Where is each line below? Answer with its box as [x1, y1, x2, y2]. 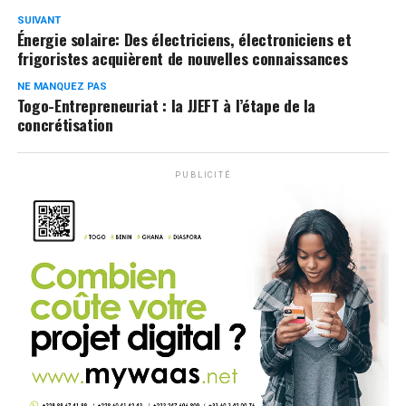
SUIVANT [16, 14, 61, 26]
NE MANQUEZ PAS [16, 80, 107, 92]
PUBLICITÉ [175, 169, 231, 179]
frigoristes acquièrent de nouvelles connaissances [16, 45, 348, 70]
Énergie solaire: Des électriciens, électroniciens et [16, 26, 352, 51]
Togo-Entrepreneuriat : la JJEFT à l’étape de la [16, 92, 316, 117]
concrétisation [16, 111, 113, 136]
